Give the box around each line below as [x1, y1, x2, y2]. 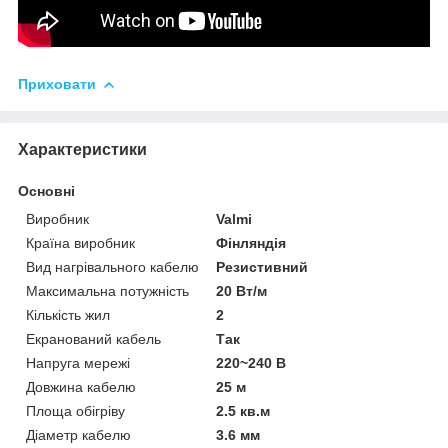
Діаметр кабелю [26, 426, 131, 443]
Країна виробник [26, 234, 135, 251]
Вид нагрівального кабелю [26, 258, 199, 275]
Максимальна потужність [26, 282, 189, 299]
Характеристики [18, 140, 147, 158]
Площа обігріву [26, 402, 125, 419]
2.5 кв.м [216, 402, 271, 419]
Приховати [18, 75, 96, 92]
